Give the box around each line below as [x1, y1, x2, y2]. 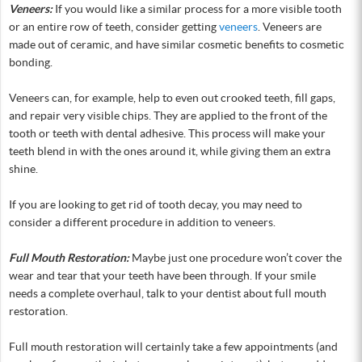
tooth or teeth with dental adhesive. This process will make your [9, 126, 326, 140]
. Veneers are [258, 19, 322, 33]
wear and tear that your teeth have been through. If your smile [9, 268, 316, 282]
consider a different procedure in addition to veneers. [9, 215, 276, 229]
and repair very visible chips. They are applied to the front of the [9, 108, 327, 122]
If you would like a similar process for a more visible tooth [53, 2, 342, 15]
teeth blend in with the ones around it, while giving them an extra [9, 144, 330, 158]
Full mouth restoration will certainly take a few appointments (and [9, 339, 338, 353]
